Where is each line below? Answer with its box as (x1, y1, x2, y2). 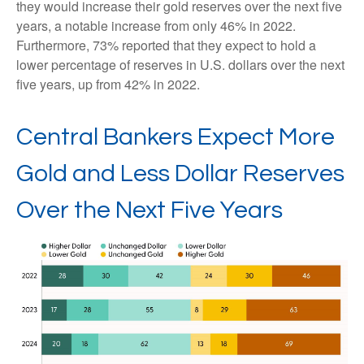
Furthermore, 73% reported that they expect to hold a (16, 35, 316, 54)
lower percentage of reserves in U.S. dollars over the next (16, 54, 344, 74)
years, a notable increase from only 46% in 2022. (16, 15, 296, 35)
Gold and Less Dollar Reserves (16, 160, 344, 186)
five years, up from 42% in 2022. (16, 74, 200, 93)
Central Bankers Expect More (16, 123, 335, 149)
